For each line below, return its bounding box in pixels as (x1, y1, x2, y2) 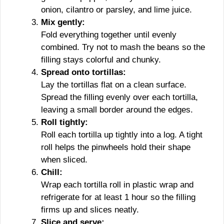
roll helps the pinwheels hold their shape (41, 142, 190, 152)
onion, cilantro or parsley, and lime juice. (41, 5, 192, 14)
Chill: (41, 167, 62, 177)
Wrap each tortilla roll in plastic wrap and (41, 180, 193, 189)
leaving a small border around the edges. (41, 105, 193, 114)
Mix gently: (41, 17, 85, 27)
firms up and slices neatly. (41, 205, 139, 214)
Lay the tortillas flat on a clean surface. (41, 80, 186, 89)
